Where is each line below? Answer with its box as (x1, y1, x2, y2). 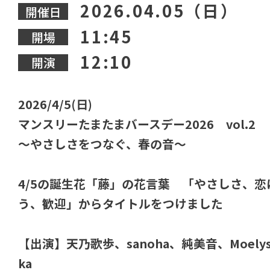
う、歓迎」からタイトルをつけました (18, 195, 224, 213)
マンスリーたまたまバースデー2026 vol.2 (18, 115, 256, 133)
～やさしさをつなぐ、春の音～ (18, 135, 187, 153)
